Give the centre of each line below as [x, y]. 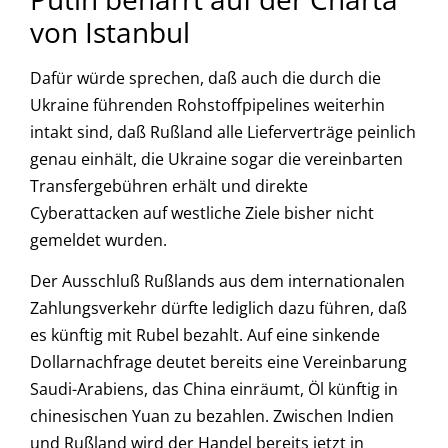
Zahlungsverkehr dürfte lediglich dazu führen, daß [218, 308]
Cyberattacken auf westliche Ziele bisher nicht [202, 212]
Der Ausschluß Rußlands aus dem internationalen [217, 281]
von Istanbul [110, 31]
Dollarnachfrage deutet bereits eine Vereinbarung [218, 362]
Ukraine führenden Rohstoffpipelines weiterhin [207, 104]
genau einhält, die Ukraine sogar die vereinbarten [216, 158]
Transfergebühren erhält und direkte [169, 185]
